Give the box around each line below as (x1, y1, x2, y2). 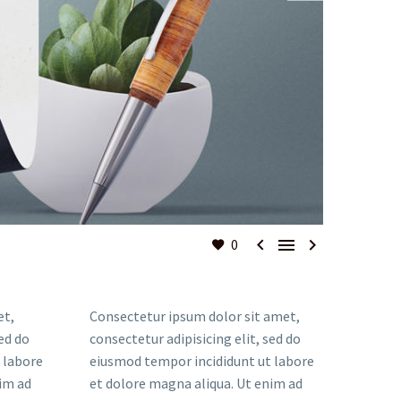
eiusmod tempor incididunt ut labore (90, 352, 314, 370)
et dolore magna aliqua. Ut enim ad (90, 374, 303, 392)
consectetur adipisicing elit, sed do (90, 329, 301, 347)
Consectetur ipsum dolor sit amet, (90, 307, 300, 325)
